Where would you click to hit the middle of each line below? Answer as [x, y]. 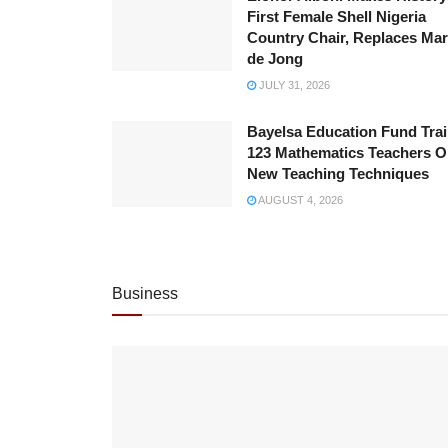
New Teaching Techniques [338, 174]
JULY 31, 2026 [293, 85]
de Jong [275, 59]
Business [145, 294]
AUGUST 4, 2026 [299, 200]
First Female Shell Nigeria [336, 17]
